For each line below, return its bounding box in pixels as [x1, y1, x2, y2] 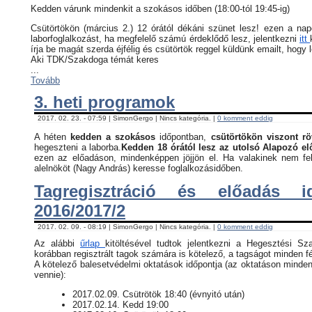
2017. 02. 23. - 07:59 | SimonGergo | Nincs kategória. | [38, 114, 217, 122]
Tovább [31, 75, 60, 86]
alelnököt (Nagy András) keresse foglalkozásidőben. [34, 162, 243, 173]
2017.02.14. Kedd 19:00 [72, 299, 169, 311]
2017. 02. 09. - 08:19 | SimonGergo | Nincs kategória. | [38, 223, 217, 231]
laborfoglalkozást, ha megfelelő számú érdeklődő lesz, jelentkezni [31, 33, 300, 44]
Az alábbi [34, 238, 80, 249]
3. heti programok [34, 92, 175, 111]
